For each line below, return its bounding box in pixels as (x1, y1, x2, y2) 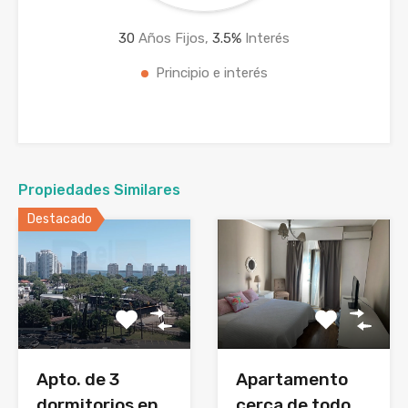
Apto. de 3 (36, 369, 119, 391)
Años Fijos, (135, 30, 212, 47)
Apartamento (236, 369, 348, 391)
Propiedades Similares (18, 181, 180, 199)
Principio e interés (155, 65, 268, 82)
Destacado (27, 211, 92, 228)
